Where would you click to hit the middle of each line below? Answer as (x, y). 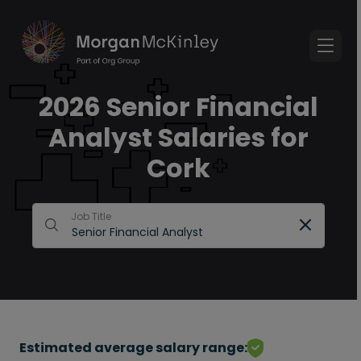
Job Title (91, 216)
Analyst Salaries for (178, 137)
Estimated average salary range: (133, 348)
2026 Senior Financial (178, 107)
